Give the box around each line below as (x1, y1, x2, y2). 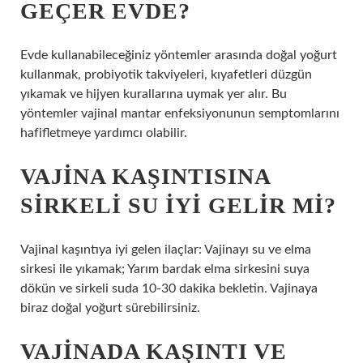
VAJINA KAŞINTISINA (20, 164, 270, 189)
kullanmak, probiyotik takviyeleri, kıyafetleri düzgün (20, 68, 312, 81)
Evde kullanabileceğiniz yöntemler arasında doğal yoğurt (20, 49, 337, 62)
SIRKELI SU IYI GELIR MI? (20, 193, 336, 218)
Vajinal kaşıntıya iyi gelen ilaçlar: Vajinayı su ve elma (20, 243, 311, 256)
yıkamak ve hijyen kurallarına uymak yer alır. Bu (20, 88, 287, 100)
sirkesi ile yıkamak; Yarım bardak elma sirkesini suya (20, 263, 310, 275)
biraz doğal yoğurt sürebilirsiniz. (20, 301, 200, 314)
